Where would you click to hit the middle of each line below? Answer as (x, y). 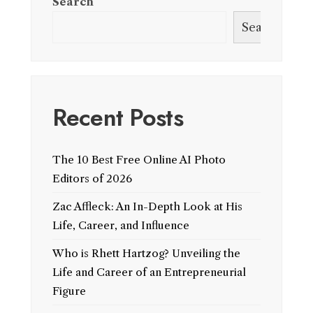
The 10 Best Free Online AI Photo (139, 159)
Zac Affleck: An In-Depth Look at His (147, 206)
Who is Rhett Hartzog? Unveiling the (146, 253)
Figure (69, 291)
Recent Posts (118, 117)
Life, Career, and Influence (121, 225)
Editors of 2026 (92, 178)
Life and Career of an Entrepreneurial (149, 272)
